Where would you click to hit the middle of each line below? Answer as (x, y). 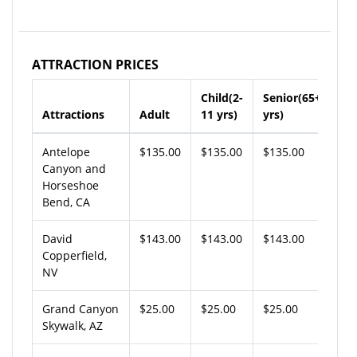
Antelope (66, 151)
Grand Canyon (80, 308)
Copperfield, (75, 255)
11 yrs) (219, 114)
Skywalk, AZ (73, 325)
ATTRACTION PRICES (95, 64)
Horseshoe (71, 185)
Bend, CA (66, 202)
